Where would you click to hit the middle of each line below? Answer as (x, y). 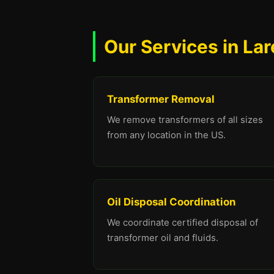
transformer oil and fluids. (163, 238)
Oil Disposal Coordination (171, 202)
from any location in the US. (166, 135)
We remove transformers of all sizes (185, 120)
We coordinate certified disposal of (183, 223)
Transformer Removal (161, 99)
